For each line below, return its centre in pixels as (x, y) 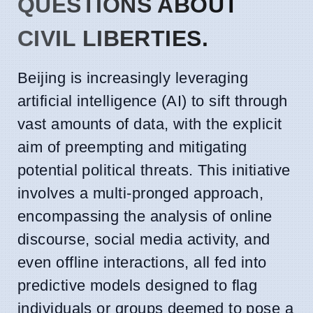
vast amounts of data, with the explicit (150, 124)
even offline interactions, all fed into (142, 262)
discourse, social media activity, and (144, 239)
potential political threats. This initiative (154, 170)
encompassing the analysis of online (145, 216)
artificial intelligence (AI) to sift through (153, 101)
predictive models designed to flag (138, 285)
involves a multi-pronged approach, (141, 193)
